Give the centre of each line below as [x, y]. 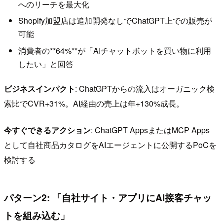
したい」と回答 [46, 64]
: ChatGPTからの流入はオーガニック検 [145, 88]
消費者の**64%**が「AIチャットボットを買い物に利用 [114, 50]
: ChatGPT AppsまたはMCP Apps [150, 130]
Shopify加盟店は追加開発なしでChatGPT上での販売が [115, 21]
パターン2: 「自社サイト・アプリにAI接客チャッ [108, 198]
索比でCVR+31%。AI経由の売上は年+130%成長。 [94, 103]
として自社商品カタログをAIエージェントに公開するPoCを [110, 145]
